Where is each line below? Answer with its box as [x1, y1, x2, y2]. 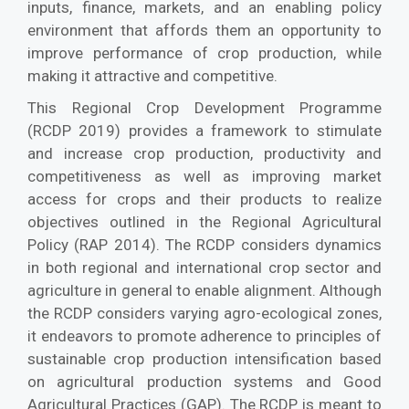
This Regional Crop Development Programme [27, 98, 382, 117]
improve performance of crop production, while [27, 43, 382, 62]
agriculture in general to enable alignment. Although [27, 280, 382, 299]
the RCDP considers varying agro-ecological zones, [27, 303, 382, 322]
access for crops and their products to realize [27, 189, 382, 208]
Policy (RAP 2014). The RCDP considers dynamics [27, 235, 382, 254]
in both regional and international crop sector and [27, 257, 382, 277]
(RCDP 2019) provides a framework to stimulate [27, 121, 382, 140]
